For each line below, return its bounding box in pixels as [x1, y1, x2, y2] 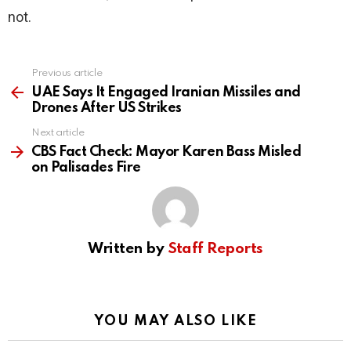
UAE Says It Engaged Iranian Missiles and [31, 85, 301, 100]
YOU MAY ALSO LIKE [93, 314, 258, 329]
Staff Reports [167, 241, 263, 257]
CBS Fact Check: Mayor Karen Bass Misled [31, 145, 302, 160]
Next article [31, 128, 85, 139]
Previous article [31, 68, 103, 79]
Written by [88, 241, 168, 257]
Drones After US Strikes [31, 101, 182, 116]
